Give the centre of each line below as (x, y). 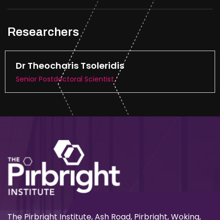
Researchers (43, 32)
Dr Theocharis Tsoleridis (70, 66)
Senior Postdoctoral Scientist (65, 79)
